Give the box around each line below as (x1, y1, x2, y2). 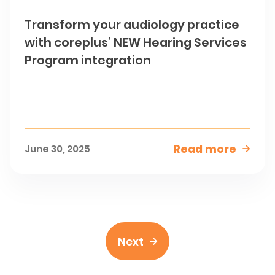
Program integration (25, 51, 152, 69)
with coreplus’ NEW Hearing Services (25, 33, 247, 51)
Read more (172, 141, 236, 157)
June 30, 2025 (25, 141, 91, 156)
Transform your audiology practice (25, 15, 240, 33)
